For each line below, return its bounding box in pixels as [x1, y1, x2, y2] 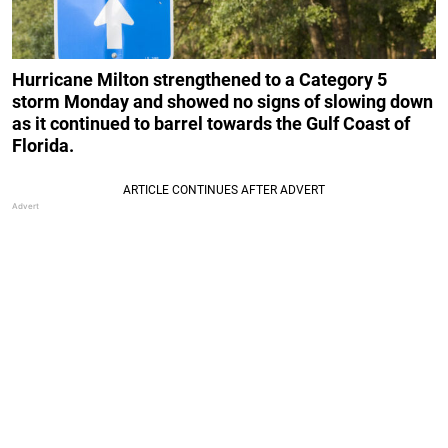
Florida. [12, 135, 74, 157]
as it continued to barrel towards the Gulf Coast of [12, 113, 410, 135]
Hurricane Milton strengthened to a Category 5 [12, 69, 387, 91]
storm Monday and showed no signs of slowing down [12, 91, 433, 113]
